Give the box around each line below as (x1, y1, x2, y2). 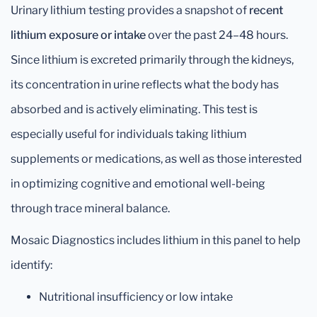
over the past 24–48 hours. (146, 28, 288, 42)
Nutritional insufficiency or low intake (39, 290, 233, 304)
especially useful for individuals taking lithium (11, 127, 247, 141)
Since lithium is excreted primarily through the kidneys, (11, 53, 294, 67)
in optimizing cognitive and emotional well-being (11, 177, 265, 190)
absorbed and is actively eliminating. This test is (11, 103, 258, 116)
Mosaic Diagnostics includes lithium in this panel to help (11, 234, 301, 247)
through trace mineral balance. (11, 202, 170, 215)
